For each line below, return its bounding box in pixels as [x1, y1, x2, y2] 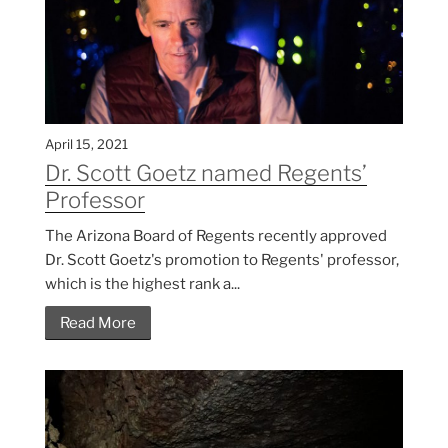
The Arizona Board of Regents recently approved [45, 226, 387, 245]
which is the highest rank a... [45, 274, 240, 293]
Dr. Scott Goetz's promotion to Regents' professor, [45, 250, 399, 269]
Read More [60, 313, 136, 332]
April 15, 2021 [45, 135, 128, 152]
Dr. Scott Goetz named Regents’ [45, 159, 367, 186]
